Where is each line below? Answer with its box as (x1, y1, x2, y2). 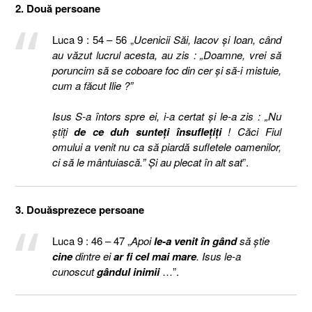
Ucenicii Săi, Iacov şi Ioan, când (133, 31, 281, 47)
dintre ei (72, 248, 114, 263)
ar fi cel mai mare (113, 248, 196, 264)
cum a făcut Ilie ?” (52, 77, 133, 93)
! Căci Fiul (221, 124, 281, 139)
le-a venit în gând (153, 233, 237, 249)
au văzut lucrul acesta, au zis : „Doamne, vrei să (52, 47, 281, 62)
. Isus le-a (196, 248, 241, 263)
